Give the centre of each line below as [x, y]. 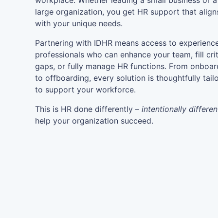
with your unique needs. [79, 24]
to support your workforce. [85, 90]
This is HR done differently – [88, 109]
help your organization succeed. [94, 121]
